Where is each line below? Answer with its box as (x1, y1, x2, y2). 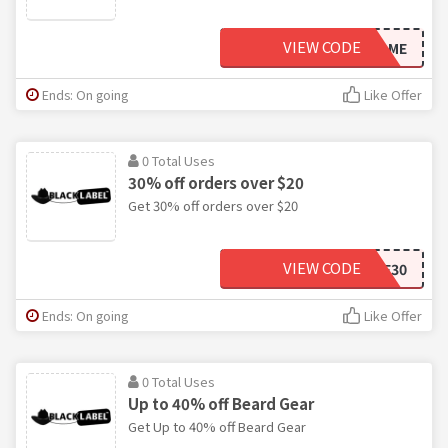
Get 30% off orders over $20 (128, 195, 298, 215)
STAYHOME (332, 37, 407, 58)
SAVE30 (356, 258, 407, 279)
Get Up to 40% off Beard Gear (128, 416, 306, 436)
